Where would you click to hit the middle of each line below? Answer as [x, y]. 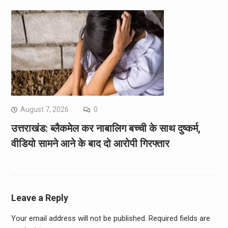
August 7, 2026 [44, 110]
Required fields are [179, 219]
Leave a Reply [39, 198]
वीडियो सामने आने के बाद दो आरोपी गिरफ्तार [90, 144]
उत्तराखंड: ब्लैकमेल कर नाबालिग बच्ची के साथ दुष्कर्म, [106, 129]
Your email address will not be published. [79, 219]
